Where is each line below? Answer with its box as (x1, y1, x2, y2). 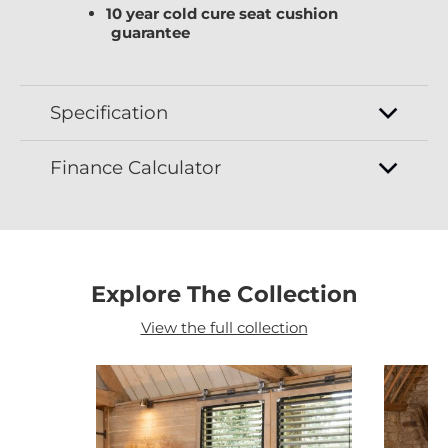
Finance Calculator (50, 156, 221, 180)
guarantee (111, 23, 190, 43)
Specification (50, 101, 168, 125)
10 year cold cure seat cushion (106, 4, 338, 24)
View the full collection (140, 318, 308, 338)
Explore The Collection (90, 280, 358, 309)
